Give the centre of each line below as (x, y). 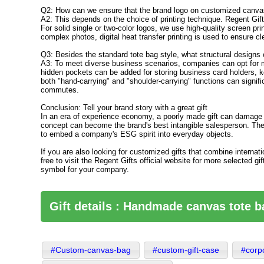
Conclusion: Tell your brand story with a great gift (124, 108)
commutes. (60, 90)
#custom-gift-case (186, 250)
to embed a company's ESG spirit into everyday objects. (137, 134)
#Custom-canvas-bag (90, 250)
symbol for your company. (85, 170)
